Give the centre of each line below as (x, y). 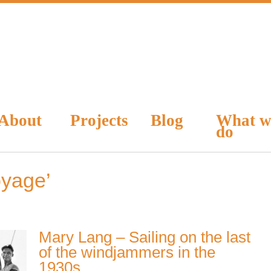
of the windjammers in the (127, 252)
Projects (99, 120)
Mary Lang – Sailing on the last (145, 237)
